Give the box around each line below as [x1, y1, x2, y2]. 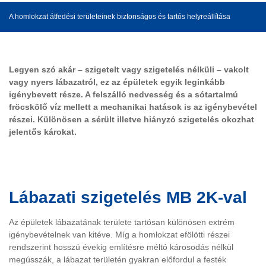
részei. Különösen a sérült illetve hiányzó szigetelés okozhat [9, 115, 254, 125]
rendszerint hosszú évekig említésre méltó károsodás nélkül [9, 242, 233, 252]
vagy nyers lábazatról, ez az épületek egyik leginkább [9, 77, 225, 87]
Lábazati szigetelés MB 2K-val [9, 188, 247, 207]
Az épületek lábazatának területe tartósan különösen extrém [9, 217, 235, 227]
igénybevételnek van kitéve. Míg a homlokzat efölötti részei [9, 229, 230, 239]
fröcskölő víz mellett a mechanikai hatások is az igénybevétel [9, 102, 257, 112]
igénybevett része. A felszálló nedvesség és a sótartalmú [9, 90, 238, 100]
